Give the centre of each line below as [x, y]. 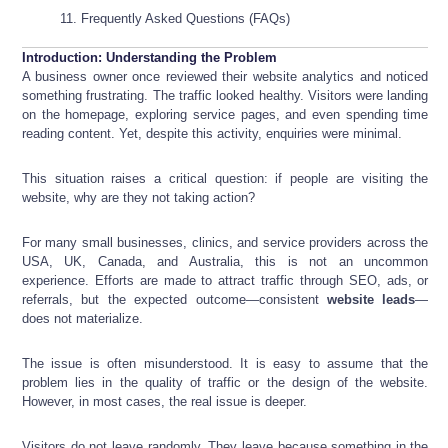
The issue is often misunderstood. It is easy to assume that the [225, 364]
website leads [371, 300]
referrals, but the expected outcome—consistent [175, 300]
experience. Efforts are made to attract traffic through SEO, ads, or [225, 281]
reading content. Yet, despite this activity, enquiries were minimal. [212, 134]
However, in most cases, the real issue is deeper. [164, 402]
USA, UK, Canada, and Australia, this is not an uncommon [225, 262]
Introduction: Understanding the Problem [149, 58]
